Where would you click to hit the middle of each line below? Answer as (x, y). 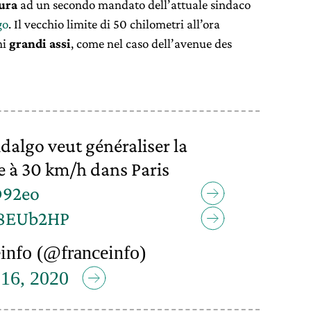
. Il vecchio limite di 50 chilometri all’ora (114, 24)
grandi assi (40, 43)
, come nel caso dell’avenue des (151, 43)
